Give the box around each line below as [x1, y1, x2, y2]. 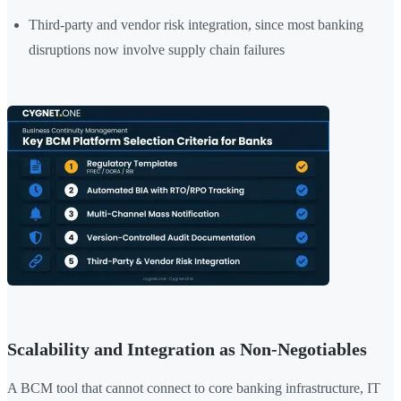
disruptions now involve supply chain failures [29, 42, 285, 58]
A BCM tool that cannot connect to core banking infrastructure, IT [7, 380, 380, 397]
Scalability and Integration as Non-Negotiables [7, 339, 367, 360]
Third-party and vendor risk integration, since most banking [29, 17, 363, 33]
